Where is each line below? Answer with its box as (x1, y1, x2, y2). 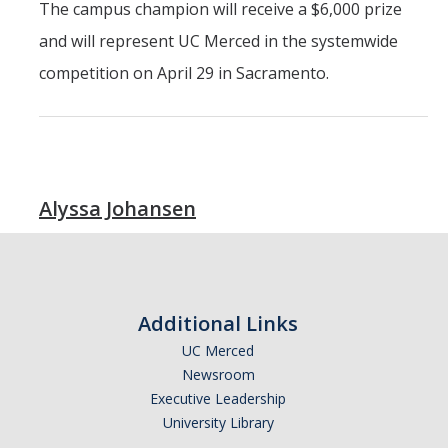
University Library (162, 413, 274, 433)
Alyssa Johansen (39, 195, 196, 223)
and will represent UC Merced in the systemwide (39, 30, 398, 53)
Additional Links (138, 310, 298, 338)
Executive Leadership (150, 389, 286, 409)
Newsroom (181, 365, 255, 385)
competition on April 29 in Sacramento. (39, 62, 329, 85)
